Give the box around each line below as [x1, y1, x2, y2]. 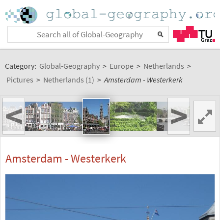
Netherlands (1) [43, 75, 94, 84]
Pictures [6, 75, 33, 84]
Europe [110, 61, 134, 71]
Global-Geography [39, 61, 100, 71]
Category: [5, 61, 38, 71]
